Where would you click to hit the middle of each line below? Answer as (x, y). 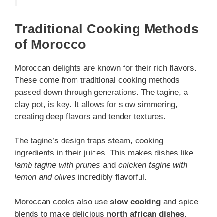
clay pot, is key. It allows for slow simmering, (96, 104)
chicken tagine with (153, 165)
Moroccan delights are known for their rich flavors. (106, 68)
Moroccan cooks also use (62, 201)
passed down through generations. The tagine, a (101, 92)
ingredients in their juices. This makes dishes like (104, 153)
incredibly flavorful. (111, 177)
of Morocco (50, 44)
